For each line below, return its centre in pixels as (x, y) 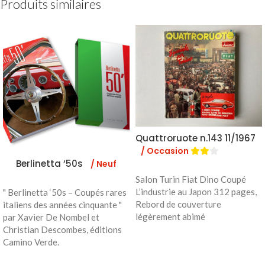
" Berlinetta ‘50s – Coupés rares (65, 192)
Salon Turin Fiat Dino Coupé (191, 180)
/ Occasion (166, 151)
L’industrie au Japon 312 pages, (196, 192)
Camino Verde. (31, 242)
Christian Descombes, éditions (62, 229)
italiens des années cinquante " (62, 204)
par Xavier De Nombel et (51, 217)
